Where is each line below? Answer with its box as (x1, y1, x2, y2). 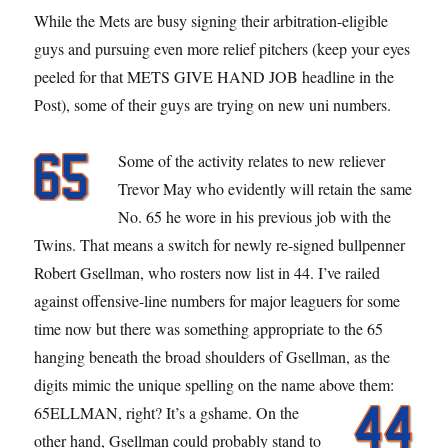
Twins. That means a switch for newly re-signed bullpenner (34, 233, 406, 255)
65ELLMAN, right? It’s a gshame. (34, 401, 257, 423)
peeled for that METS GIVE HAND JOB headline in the (34, 65, 395, 87)
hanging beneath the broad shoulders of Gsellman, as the (34, 345, 391, 367)
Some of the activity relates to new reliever (118, 149, 386, 171)
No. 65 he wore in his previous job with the (118, 205, 392, 227)
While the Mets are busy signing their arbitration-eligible (34, 9, 389, 31)
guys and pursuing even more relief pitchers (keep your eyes (34, 37, 411, 59)
